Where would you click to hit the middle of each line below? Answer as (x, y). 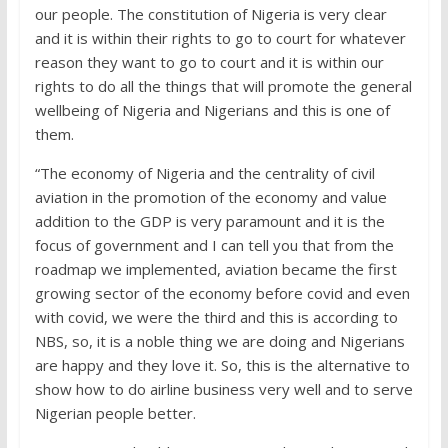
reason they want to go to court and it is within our (209, 62)
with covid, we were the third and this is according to (216, 317)
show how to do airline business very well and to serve (223, 389)
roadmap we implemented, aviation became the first (215, 269)
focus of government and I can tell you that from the (214, 245)
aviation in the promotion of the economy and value (210, 197)
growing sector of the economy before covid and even (222, 293)
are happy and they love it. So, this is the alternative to (222, 365)
